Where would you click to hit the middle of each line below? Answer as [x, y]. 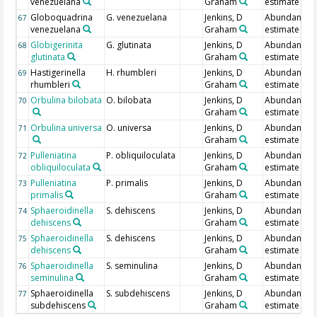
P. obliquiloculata [141, 156]
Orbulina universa [67, 128]
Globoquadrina [62, 18]
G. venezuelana [137, 18]
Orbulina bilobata [67, 100]
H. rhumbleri [132, 73]
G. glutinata [129, 45]
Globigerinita [57, 45]
